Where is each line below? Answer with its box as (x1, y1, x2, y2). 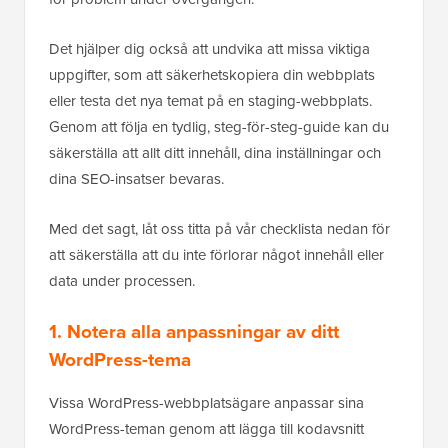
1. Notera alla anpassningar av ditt (49, 317, 339, 347)
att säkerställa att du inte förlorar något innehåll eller (49, 244, 384, 267)
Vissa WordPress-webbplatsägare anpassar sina (49, 392, 364, 415)
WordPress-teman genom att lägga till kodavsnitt (49, 418, 364, 441)
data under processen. (49, 270, 195, 293)
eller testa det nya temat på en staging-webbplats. (49, 90, 372, 113)
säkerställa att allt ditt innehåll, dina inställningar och (49, 142, 381, 165)
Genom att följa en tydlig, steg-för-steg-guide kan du (49, 116, 389, 139)
